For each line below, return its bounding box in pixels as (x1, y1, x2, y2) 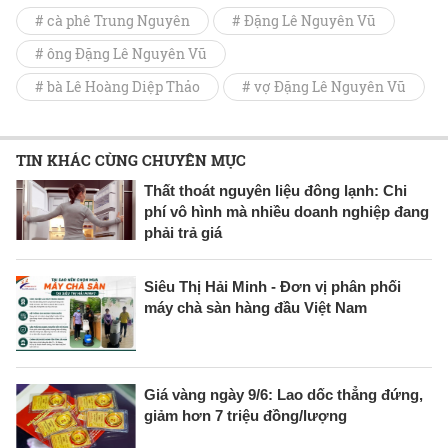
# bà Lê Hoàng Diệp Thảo (35, 77, 200, 97)
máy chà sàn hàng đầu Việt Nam (144, 299, 367, 317)
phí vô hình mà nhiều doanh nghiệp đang (144, 203, 429, 221)
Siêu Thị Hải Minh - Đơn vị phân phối (144, 278, 401, 296)
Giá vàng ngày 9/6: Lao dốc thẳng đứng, (144, 386, 423, 404)
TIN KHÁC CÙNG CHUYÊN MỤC (16, 150, 246, 171)
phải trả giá (144, 224, 222, 242)
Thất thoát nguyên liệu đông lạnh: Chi (144, 182, 407, 200)
